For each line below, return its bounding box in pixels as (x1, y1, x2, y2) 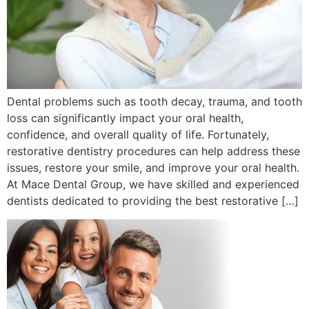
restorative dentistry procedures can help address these (7, 144, 300, 159)
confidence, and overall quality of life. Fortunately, (7, 128, 269, 142)
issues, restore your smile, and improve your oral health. (7, 161, 299, 175)
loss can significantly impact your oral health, (7, 111, 243, 126)
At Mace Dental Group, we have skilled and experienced (7, 177, 299, 192)
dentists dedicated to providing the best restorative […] (7, 194, 299, 208)
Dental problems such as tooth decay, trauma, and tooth (7, 94, 302, 109)
